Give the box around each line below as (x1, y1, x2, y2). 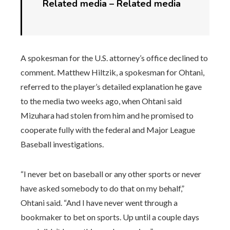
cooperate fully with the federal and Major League (21, 124, 195, 135)
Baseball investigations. (21, 139, 104, 149)
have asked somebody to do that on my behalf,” (21, 183, 184, 193)
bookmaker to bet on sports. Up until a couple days (21, 212, 199, 222)
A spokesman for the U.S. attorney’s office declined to (21, 52, 208, 63)
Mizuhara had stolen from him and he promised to (21, 110, 194, 120)
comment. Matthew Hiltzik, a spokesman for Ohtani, (21, 67, 204, 77)
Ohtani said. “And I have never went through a (21, 197, 178, 207)
